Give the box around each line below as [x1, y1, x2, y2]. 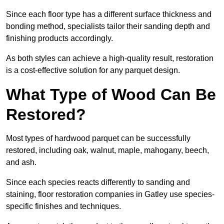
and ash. [6, 158, 38, 167]
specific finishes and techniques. [6, 202, 123, 211]
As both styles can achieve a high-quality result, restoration [6, 54, 213, 63]
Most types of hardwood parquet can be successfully [6, 134, 190, 143]
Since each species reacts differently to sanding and [6, 178, 190, 187]
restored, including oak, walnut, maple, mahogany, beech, [6, 146, 209, 155]
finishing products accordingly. [6, 34, 115, 43]
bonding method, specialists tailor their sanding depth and [6, 22, 210, 31]
